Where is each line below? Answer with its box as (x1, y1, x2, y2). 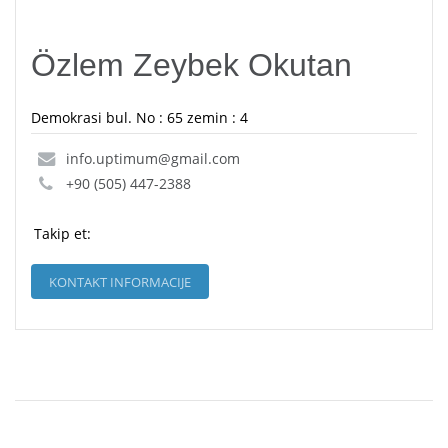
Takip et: (34, 224, 91, 244)
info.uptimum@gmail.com (66, 149, 240, 169)
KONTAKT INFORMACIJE (49, 273, 191, 292)
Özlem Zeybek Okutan (31, 47, 352, 84)
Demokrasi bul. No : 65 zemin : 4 (31, 108, 248, 128)
